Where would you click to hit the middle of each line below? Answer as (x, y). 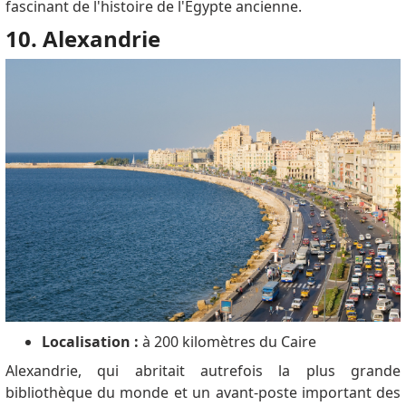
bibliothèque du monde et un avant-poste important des (203, 392)
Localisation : (90, 341)
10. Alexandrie (82, 38)
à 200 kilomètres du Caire (227, 341)
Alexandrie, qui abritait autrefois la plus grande (203, 370)
